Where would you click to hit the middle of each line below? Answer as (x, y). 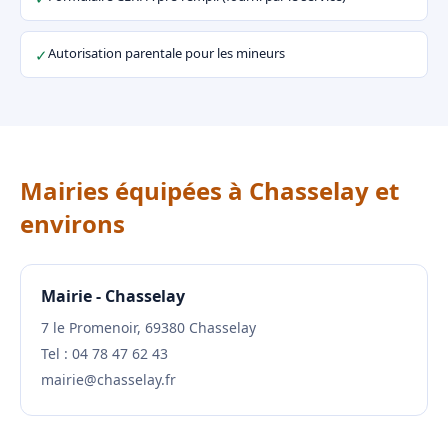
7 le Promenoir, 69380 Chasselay (148, 327)
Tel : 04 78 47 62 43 (104, 353)
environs (72, 223)
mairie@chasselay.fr (108, 379)
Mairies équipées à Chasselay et (209, 190)
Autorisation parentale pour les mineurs (166, 53)
